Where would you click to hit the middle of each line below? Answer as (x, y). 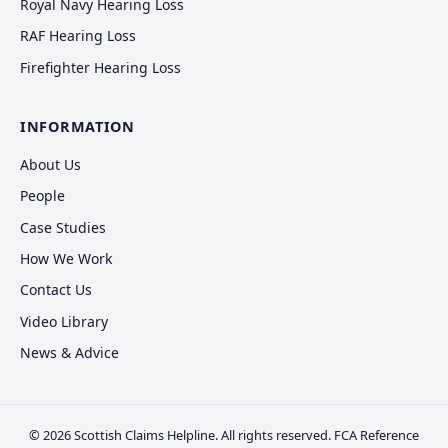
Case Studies (63, 227)
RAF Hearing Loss (78, 36)
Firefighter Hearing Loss (100, 67)
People (42, 196)
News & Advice (69, 353)
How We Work (66, 259)
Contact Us (56, 290)
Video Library (64, 321)
